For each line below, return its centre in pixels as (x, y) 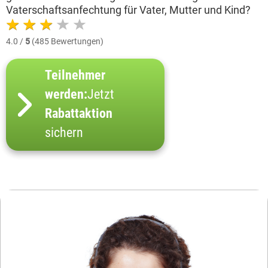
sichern (64, 133)
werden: (66, 94)
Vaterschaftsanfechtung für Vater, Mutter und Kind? (128, 10)
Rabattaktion (79, 113)
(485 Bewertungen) (67, 41)
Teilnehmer (75, 75)
